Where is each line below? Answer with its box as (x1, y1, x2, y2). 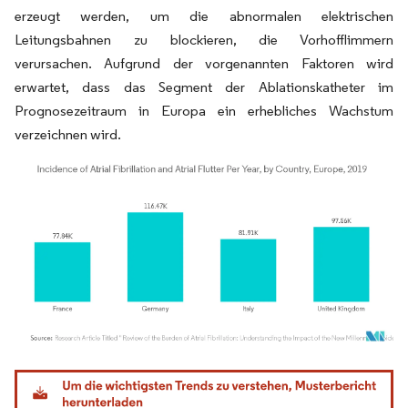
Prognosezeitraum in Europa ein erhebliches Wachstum (15, 102, 393, 119)
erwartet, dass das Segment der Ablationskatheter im (15, 78, 393, 96)
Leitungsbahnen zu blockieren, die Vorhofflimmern (15, 31, 393, 48)
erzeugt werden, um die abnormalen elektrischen (15, 7, 393, 25)
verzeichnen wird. (15, 126, 121, 143)
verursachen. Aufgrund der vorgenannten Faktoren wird (15, 55, 393, 72)
